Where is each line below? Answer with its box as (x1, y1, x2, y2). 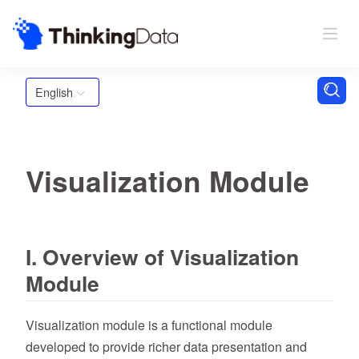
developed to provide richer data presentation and (26, 337, 307, 356)
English (35, 83, 73, 100)
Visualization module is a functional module (26, 315, 272, 334)
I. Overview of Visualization (26, 241, 299, 272)
